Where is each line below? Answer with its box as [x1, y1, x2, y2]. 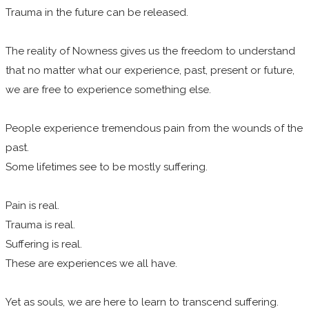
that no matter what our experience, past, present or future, [6, 63, 295, 77]
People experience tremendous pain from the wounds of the [6, 121, 303, 134]
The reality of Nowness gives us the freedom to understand [6, 44, 295, 57]
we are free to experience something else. [6, 83, 211, 96]
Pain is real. [6, 199, 62, 212]
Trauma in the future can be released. [6, 6, 188, 19]
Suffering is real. [6, 237, 85, 250]
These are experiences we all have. [6, 257, 180, 270]
